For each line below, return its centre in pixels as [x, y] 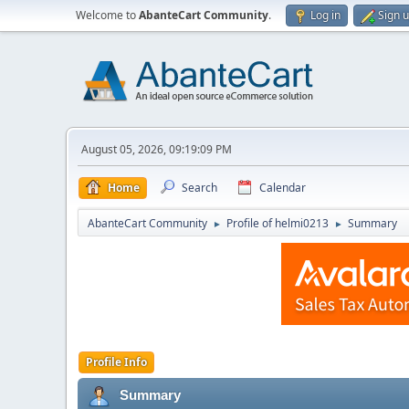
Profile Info [116, 362]
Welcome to [107, 15]
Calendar [283, 188]
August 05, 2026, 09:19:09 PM [157, 149]
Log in [325, 15]
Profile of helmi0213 [278, 223]
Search [199, 188]
